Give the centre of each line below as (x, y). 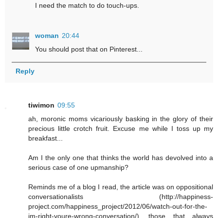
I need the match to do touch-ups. (87, 5)
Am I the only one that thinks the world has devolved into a (121, 157)
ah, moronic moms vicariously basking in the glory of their (121, 118)
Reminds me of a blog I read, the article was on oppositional (121, 187)
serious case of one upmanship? (78, 167)
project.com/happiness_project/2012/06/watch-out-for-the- (118, 206)
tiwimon (41, 105)
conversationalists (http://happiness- (121, 196)
